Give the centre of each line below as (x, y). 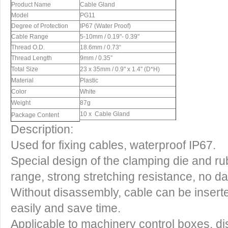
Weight (21, 103)
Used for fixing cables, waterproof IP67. (113, 145)
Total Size (25, 69)
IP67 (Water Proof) (105, 26)
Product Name (31, 5)
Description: (42, 129)
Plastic (89, 80)
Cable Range (30, 37)
